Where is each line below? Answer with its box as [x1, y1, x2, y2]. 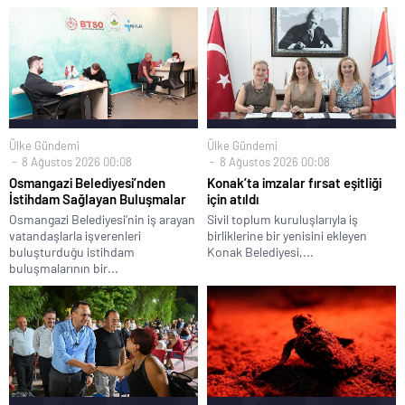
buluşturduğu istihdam [9, 243, 135, 259]
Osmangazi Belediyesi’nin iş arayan [9, 211, 195, 227]
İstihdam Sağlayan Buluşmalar [9, 190, 186, 207]
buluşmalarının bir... [9, 259, 118, 276]
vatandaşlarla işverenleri [9, 227, 141, 243]
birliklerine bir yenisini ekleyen [207, 227, 367, 243]
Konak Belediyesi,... [207, 243, 314, 259]
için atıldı [207, 190, 259, 207]
